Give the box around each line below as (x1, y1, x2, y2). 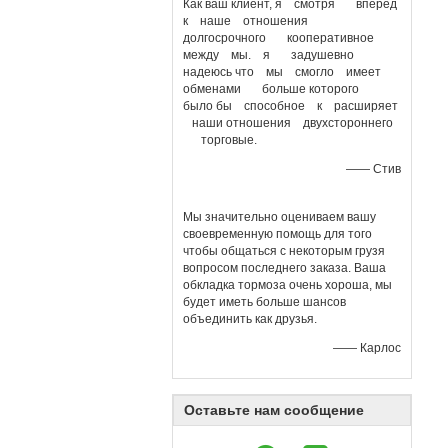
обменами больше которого (183, 82, 377, 96)
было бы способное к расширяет (183, 99, 398, 113)
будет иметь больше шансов (183, 295, 346, 309)
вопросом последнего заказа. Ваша (183, 261, 386, 275)
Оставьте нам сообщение (184, 402, 364, 418)
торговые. (183, 133, 257, 147)
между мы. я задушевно (183, 48, 354, 62)
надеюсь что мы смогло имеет (183, 65, 390, 79)
